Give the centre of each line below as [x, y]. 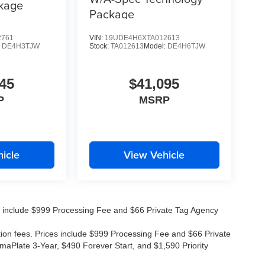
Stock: [100, 46]
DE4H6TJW [186, 46]
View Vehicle [154, 155]
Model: [155, 46]
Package [112, 14]
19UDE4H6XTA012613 [142, 38]
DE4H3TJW [21, 46]
